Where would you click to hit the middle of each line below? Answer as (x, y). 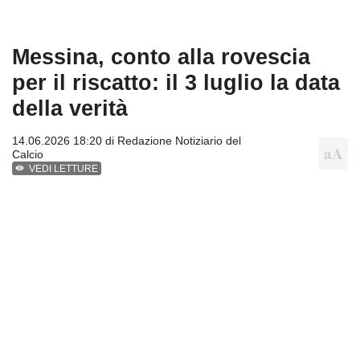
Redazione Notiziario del (179, 140)
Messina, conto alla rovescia (161, 56)
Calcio (28, 154)
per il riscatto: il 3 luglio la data (176, 82)
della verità (70, 108)
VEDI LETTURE (64, 168)
